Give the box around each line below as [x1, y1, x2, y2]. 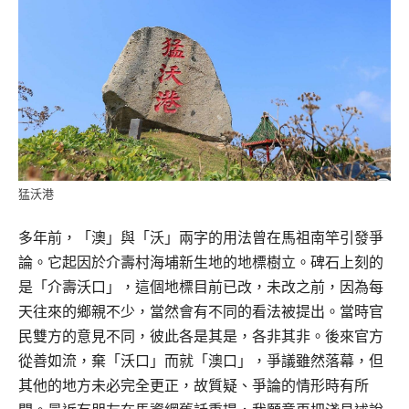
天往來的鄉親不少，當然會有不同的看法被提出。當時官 [18, 303, 383, 320]
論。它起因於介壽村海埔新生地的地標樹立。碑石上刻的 [18, 254, 383, 270]
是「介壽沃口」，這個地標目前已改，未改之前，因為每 [18, 278, 383, 295]
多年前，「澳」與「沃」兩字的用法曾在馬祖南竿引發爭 [18, 229, 383, 246]
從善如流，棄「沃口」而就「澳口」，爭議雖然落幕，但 [18, 352, 383, 369]
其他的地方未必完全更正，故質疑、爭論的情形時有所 [18, 377, 369, 393]
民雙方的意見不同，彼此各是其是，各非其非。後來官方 [18, 328, 383, 344]
